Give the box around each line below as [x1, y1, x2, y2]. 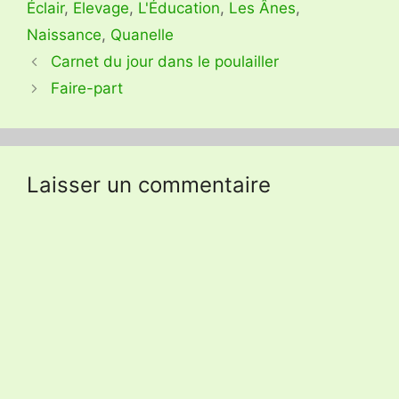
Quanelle [110, 26, 174, 45]
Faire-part [51, 79, 124, 98]
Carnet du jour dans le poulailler [51, 53, 280, 71]
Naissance [27, 26, 102, 45]
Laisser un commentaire [27, 172, 271, 199]
